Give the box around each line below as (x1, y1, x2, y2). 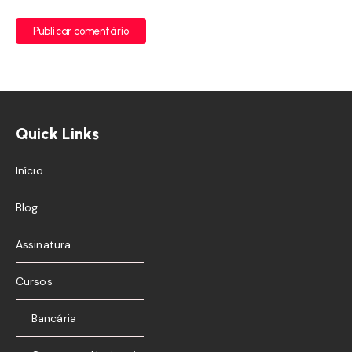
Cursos (16, 274, 53, 289)
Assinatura (16, 237, 71, 252)
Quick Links (16, 124, 99, 144)
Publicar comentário (33, 25, 129, 38)
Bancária (31, 311, 76, 326)
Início (16, 163, 43, 178)
